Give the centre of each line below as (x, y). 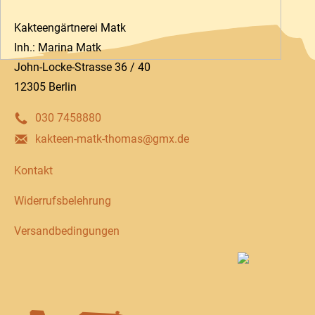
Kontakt (33, 170)
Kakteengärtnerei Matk (70, 27)
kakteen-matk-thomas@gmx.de (112, 139)
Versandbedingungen (67, 231)
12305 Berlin (45, 86)
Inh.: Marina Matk (58, 47)
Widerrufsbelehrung (63, 200)
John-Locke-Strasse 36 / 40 (82, 67)
